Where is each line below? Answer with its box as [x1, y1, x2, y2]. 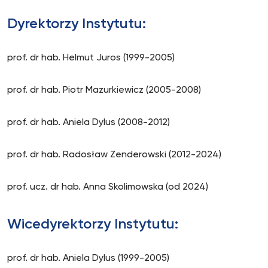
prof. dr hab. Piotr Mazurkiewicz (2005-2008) [7, 86, 201, 95]
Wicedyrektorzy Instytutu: [7, 217, 178, 232]
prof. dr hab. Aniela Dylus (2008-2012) [7, 118, 170, 127]
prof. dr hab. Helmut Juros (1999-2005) [7, 53, 175, 63]
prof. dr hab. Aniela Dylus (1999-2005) [7, 254, 169, 263]
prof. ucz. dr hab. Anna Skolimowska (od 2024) [7, 182, 208, 192]
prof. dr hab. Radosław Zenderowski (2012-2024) [7, 150, 221, 160]
